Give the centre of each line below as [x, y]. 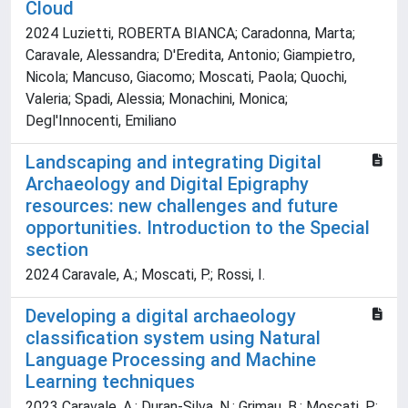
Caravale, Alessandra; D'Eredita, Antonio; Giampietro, [190, 56]
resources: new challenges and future [182, 206]
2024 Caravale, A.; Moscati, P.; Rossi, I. [145, 275]
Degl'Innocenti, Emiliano [101, 121]
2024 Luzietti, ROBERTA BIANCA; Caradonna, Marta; [190, 34]
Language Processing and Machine [171, 360]
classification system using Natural [173, 338]
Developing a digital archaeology [161, 316]
